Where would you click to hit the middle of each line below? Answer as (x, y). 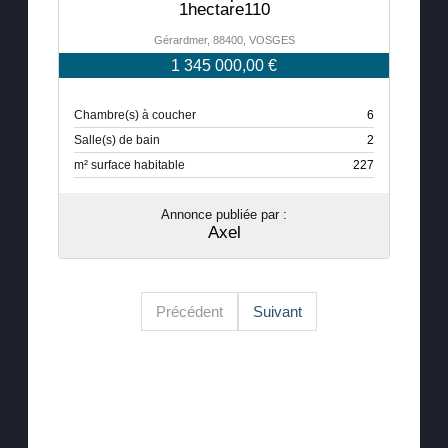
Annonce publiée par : (224, 214)
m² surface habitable (129, 164)
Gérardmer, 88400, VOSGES (224, 39)
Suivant (277, 312)
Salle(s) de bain (117, 139)
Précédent (189, 312)
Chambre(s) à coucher (135, 114)
